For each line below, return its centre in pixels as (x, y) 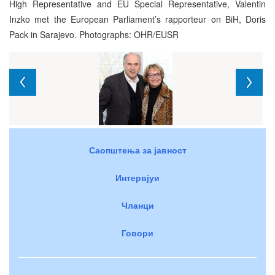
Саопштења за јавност (137, 149)
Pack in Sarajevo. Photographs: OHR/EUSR (94, 34)
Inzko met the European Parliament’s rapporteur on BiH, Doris (137, 19)
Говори (137, 232)
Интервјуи (137, 177)
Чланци (137, 205)
